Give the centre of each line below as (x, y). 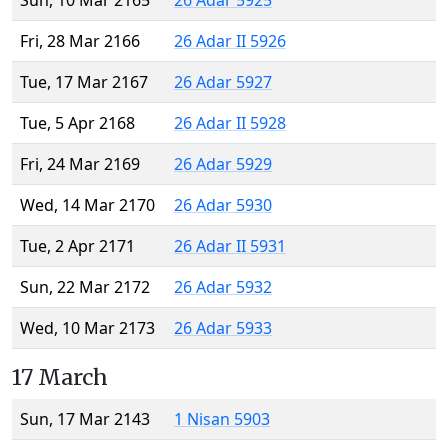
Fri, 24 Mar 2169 (80, 164)
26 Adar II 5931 (230, 246)
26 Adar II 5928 (230, 123)
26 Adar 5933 (223, 328)
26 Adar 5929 (223, 164)
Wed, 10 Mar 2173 (87, 328)
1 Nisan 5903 (222, 419)
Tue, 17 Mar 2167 (84, 82)
